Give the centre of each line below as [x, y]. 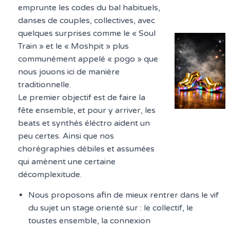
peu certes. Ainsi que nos [66, 136]
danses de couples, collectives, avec [87, 21]
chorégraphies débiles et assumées [87, 149]
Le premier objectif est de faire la [82, 98]
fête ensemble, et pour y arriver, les [87, 110]
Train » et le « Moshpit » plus [74, 46]
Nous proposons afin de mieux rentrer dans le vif [123, 195]
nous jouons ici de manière [69, 72]
